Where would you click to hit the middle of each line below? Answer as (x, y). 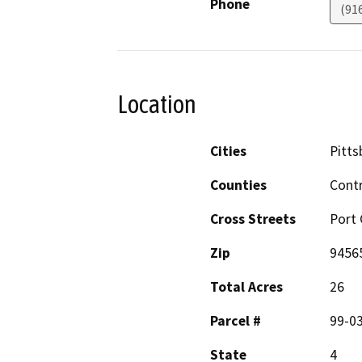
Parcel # (236, 321)
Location (157, 104)
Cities (228, 152)
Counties (238, 185)
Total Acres (246, 287)
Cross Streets (253, 219)
